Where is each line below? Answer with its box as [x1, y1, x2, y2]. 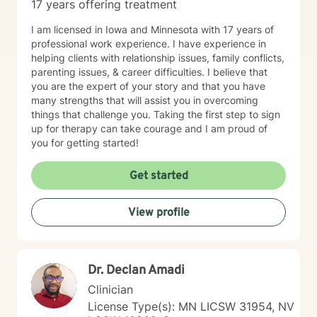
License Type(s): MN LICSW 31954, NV [88, 299, 294, 313]
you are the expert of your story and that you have [31, 80, 265, 92]
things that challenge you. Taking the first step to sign [31, 108, 280, 120]
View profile [127, 206, 190, 220]
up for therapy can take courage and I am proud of [31, 122, 267, 134]
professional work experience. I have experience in [31, 38, 266, 50]
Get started [129, 169, 188, 183]
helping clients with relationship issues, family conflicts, [31, 52, 284, 64]
